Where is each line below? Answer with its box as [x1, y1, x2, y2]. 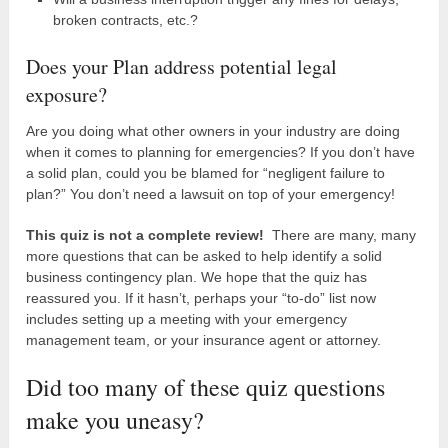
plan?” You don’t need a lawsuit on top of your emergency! [26, 185, 396, 202]
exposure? [26, 80, 108, 108]
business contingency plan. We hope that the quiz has [26, 268, 368, 285]
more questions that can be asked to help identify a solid [26, 247, 383, 264]
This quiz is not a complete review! [26, 226, 265, 243]
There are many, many [264, 226, 417, 243]
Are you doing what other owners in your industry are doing [26, 122, 401, 139]
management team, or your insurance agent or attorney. [26, 331, 382, 348]
